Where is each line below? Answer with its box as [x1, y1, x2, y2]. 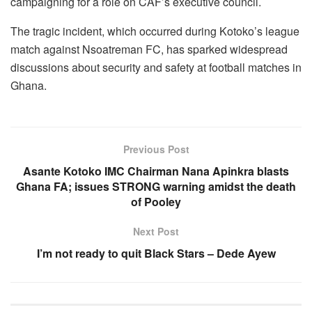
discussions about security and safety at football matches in [10, 58, 302, 75]
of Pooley [131, 193, 181, 210]
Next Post [133, 224, 179, 238]
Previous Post [123, 141, 189, 156]
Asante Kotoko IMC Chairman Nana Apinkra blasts [23, 162, 289, 179]
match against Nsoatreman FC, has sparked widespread [10, 40, 288, 57]
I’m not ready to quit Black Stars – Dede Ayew [36, 244, 276, 261]
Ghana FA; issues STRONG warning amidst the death [16, 178, 296, 194]
